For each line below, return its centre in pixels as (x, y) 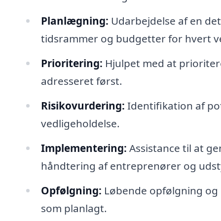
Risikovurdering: (83, 105)
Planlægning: (74, 21)
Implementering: (84, 148)
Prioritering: (72, 63)
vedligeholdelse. (80, 123)
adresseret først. (81, 81)
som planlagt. (74, 208)
